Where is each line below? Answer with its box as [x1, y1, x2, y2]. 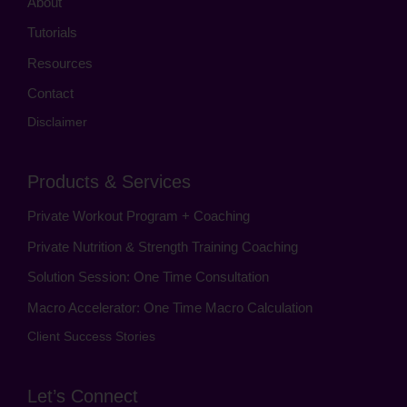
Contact [27, 85, 74, 101]
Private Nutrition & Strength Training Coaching [27, 238, 298, 254]
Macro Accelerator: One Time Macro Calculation [27, 299, 313, 315]
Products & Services [27, 172, 191, 193]
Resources [27, 55, 93, 71]
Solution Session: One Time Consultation [27, 269, 269, 285]
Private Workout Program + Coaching [27, 208, 253, 224]
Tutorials [27, 25, 77, 41]
